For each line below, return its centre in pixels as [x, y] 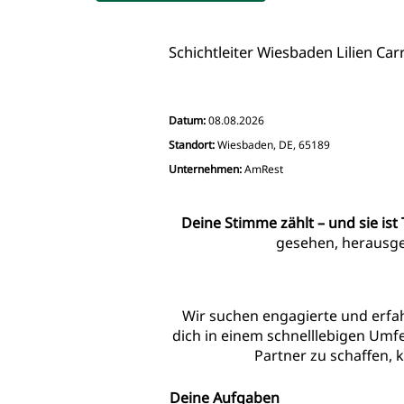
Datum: [188, 120]
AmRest [264, 169]
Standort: [192, 144]
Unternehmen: [207, 169]
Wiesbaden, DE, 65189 [274, 144]
